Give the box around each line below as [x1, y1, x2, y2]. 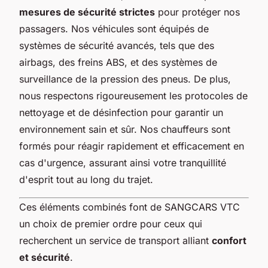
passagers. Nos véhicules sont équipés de [19, 22, 209, 35]
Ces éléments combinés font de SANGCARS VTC [19, 200, 240, 213]
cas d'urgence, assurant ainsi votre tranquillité [19, 156, 226, 169]
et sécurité [19, 251, 70, 263]
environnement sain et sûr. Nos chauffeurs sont [19, 123, 230, 135]
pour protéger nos [155, 5, 240, 18]
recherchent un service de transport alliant [19, 234, 212, 246]
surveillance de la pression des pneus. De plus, [19, 72, 231, 85]
